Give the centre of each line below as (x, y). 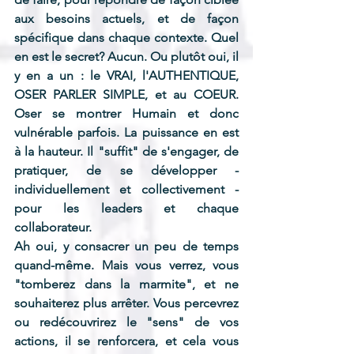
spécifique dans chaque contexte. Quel (126, 38)
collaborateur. (53, 228)
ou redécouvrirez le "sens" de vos (126, 322)
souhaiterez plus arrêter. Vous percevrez (126, 303)
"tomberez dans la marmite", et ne (126, 284)
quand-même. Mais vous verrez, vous (126, 265)
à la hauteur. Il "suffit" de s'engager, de (126, 152)
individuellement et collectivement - (126, 190)
